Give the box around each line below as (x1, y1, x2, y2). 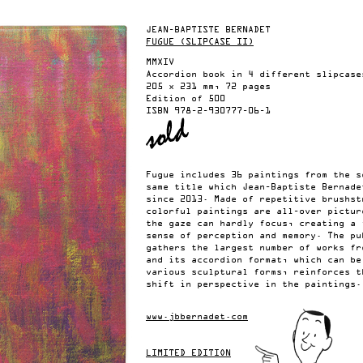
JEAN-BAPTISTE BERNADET (146, 26, 271, 34)
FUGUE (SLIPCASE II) (146, 38, 254, 46)
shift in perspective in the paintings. (146, 280, 361, 288)
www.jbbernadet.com (146, 313, 248, 321)
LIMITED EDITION (146, 349, 231, 357)
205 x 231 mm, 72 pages (146, 83, 271, 91)
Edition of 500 (146, 95, 225, 103)
